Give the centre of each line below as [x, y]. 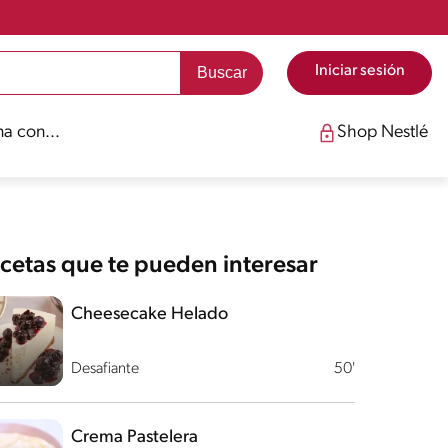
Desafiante [104, 369]
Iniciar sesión [359, 71]
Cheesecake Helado [149, 314]
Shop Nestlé [382, 132]
